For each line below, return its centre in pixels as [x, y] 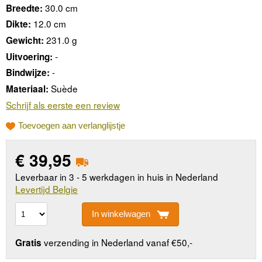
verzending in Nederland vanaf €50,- [117, 242]
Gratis [29, 243]
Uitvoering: [29, 56]
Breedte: [24, 8]
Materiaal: [27, 89]
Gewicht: [25, 41]
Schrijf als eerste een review [63, 104]
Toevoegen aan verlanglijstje [72, 126]
